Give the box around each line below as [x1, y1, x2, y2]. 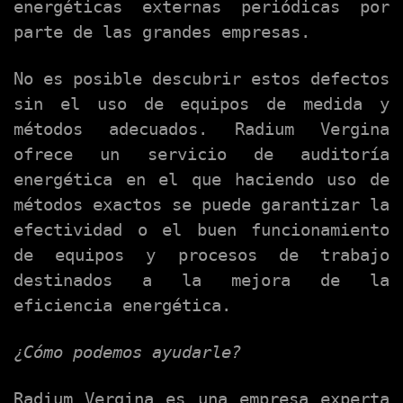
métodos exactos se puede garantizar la [13, 195, 390, 215]
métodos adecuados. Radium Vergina [13, 120, 390, 139]
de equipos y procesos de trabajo [13, 246, 390, 265]
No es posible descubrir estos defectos [13, 69, 390, 89]
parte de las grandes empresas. [13, 22, 310, 42]
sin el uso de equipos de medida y [13, 94, 390, 114]
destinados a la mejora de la [13, 271, 390, 291]
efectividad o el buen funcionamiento [13, 220, 390, 240]
